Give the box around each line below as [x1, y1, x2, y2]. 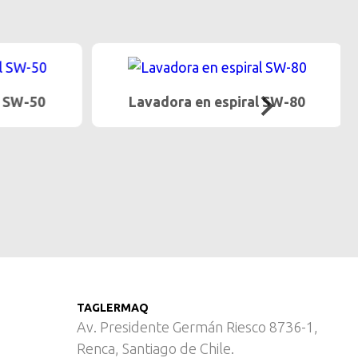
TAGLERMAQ [77, 301, 149, 315]
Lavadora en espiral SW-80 [122, 93, 299, 109]
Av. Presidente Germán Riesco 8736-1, [77, 319, 318, 336]
